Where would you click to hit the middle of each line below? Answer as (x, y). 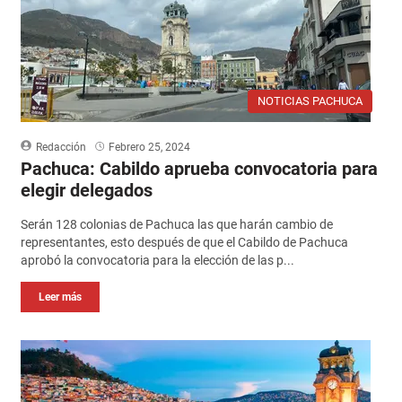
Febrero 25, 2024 (149, 147)
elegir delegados (86, 190)
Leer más (60, 297)
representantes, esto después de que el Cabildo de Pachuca (184, 242)
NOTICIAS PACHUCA (310, 100)
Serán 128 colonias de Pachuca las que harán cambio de (176, 224)
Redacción (61, 147)
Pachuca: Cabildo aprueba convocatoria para (199, 168)
